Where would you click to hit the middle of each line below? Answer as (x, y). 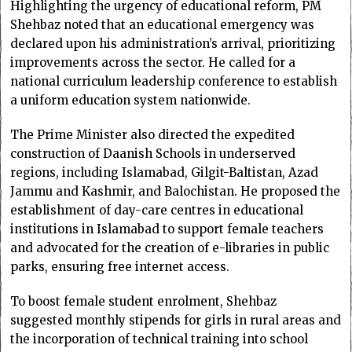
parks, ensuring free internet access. (120, 266)
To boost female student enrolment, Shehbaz (144, 301)
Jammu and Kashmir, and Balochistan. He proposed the (176, 191)
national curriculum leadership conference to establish (174, 81)
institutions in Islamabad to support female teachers (167, 229)
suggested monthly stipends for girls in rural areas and (176, 320)
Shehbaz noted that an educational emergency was (163, 24)
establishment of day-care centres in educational (157, 210)
